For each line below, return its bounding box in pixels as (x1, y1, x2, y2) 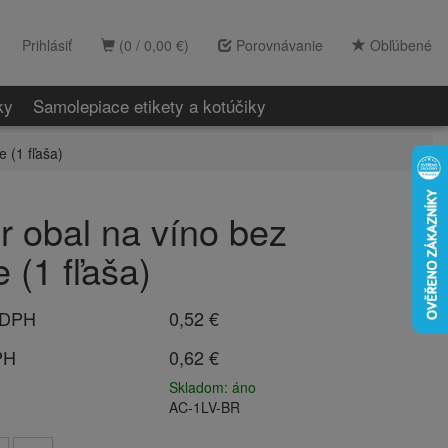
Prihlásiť (22, 35, 72, 55)
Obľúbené (366, 35, 432, 55)
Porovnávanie (232, 35, 323, 55)
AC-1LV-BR (169, 397, 240, 417)
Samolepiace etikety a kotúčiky (33, 93, 266, 118)
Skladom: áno (169, 377, 256, 397)
